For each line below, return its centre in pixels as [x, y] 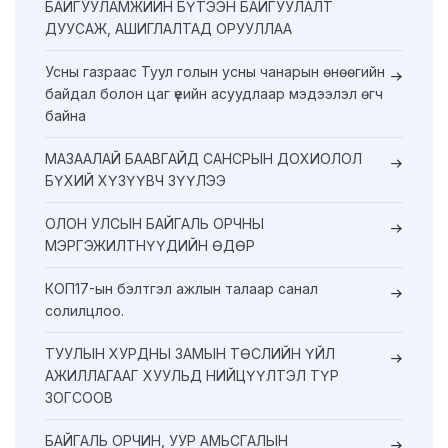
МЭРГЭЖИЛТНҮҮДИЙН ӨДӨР [150, 246]
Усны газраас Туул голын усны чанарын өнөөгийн [215, 72]
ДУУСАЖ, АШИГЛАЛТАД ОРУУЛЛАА [168, 29]
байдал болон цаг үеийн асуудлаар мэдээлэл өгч [214, 94]
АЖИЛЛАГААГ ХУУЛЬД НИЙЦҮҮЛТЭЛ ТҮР [192, 376]
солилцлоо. [84, 311]
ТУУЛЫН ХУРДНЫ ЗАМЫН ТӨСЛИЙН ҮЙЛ [190, 354]
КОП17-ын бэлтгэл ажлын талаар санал [181, 289]
